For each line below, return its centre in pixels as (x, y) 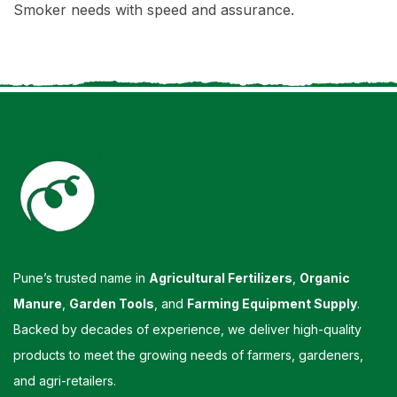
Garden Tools (112, 303)
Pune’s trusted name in (81, 277)
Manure (38, 303)
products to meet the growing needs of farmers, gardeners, (188, 354)
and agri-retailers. (65, 380)
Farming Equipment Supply (272, 303)
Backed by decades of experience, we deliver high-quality (187, 329)
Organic (325, 277)
